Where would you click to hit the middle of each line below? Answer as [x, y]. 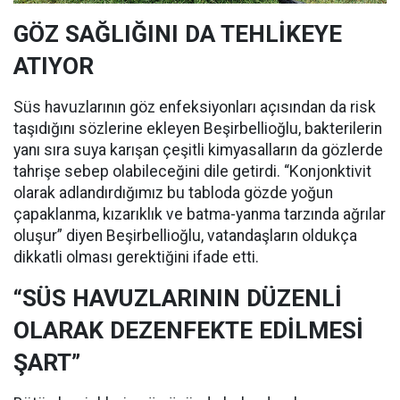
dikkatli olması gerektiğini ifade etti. [136, 258]
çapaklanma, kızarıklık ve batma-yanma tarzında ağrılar [200, 215]
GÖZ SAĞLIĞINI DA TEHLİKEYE [178, 34]
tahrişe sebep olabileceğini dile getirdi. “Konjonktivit [192, 172]
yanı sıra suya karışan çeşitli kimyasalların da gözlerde [198, 150]
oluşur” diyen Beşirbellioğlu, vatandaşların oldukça [185, 236]
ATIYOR [54, 67]
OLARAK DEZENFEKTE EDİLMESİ [188, 331]
